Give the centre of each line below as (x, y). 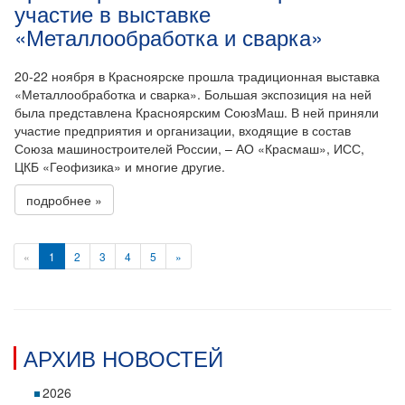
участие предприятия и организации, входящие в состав (183, 130)
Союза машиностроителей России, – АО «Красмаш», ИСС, (189, 148)
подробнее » (64, 200)
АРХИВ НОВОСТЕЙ (123, 358)
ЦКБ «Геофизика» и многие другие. (120, 166)
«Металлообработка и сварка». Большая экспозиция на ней (193, 94)
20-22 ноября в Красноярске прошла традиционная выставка (197, 76)
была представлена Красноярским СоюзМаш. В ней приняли (197, 112)
